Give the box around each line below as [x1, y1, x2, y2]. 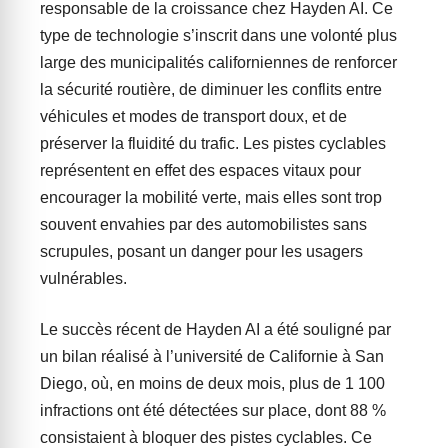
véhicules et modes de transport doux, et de [40, 108, 347, 126]
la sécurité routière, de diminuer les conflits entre [40, 81, 382, 99]
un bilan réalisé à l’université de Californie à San [40, 348, 384, 366]
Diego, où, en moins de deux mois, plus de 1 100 [40, 375, 385, 393]
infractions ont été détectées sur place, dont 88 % [40, 402, 386, 420]
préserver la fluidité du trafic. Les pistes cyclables [40, 135, 386, 153]
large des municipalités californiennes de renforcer [40, 54, 397, 72]
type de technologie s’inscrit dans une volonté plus [40, 27, 397, 45]
